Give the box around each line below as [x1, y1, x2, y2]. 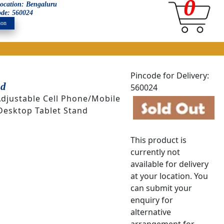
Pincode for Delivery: [130, 70, 209, 81]
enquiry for [130, 194, 173, 206]
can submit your [130, 182, 192, 194]
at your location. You [130, 170, 208, 182]
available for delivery [130, 158, 209, 170]
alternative [130, 206, 171, 218]
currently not [130, 146, 180, 158]
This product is [130, 134, 187, 146]
